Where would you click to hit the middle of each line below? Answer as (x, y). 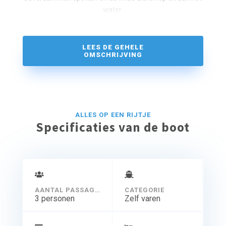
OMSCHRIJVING (113, 55)
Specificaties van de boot (113, 127)
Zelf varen (142, 199)
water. (113, 10)
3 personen (54, 199)
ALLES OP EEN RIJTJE (113, 115)
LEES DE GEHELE (113, 47)
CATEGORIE (144, 190)
